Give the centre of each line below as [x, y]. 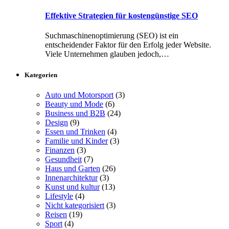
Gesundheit [63, 159]
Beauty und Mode [74, 104]
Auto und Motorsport [79, 95]
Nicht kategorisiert [75, 205]
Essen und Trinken [75, 132]
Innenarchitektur [71, 178]
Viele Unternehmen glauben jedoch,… [107, 54]
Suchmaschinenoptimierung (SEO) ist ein [112, 35]
